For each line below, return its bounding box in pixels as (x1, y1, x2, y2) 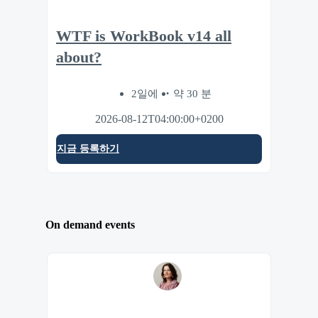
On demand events (45, 219, 135, 231)
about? (56, 48, 102, 66)
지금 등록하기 (57, 143, 119, 155)
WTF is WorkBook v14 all (56, 27, 231, 45)
